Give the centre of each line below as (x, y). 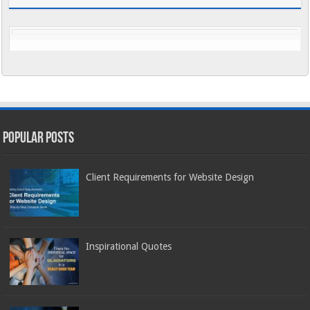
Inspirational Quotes (129, 246)
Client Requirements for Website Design (170, 177)
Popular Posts (39, 139)
